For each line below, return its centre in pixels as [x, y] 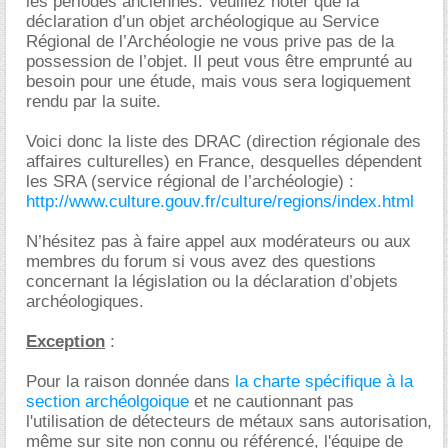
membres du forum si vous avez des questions [201, 261]
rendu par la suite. [93, 101]
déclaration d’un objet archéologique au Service [202, 21]
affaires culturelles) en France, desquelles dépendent [224, 161]
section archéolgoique [110, 401]
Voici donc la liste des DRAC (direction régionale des [223, 141]
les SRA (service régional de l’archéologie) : [190, 181]
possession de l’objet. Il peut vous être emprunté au [219, 61]
